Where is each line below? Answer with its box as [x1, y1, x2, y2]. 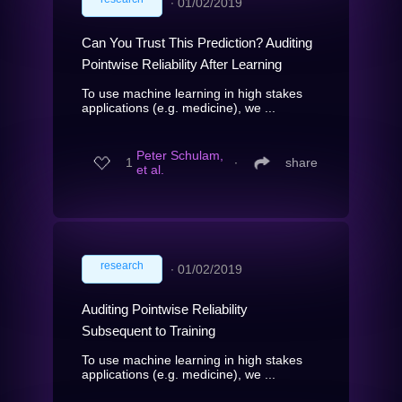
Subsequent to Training [82, 322, 215, 338]
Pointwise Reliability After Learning [82, 56, 282, 72]
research [100, 258, 144, 272]
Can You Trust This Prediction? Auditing [82, 34, 312, 50]
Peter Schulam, [136, 148, 223, 163]
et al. [136, 162, 164, 178]
